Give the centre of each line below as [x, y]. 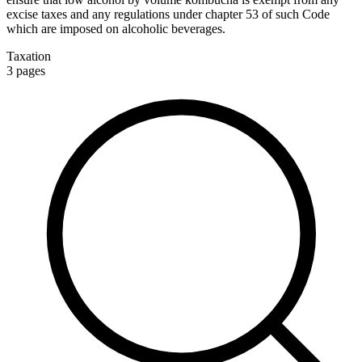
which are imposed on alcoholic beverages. [116, 28]
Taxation [29, 56]
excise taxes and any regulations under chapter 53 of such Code [168, 14]
